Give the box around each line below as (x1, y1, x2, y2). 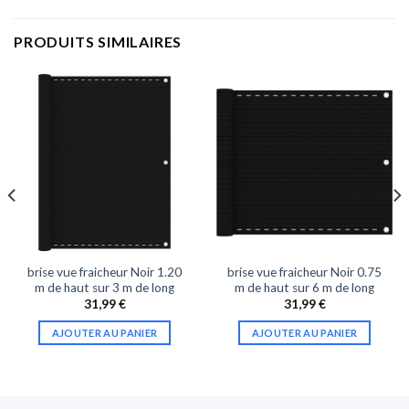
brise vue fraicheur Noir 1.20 (27, 264, 182, 279)
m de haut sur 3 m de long (35, 279, 174, 295)
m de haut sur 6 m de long (235, 279, 374, 295)
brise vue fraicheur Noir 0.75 (227, 264, 382, 279)
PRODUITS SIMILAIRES (14, 33, 183, 51)
